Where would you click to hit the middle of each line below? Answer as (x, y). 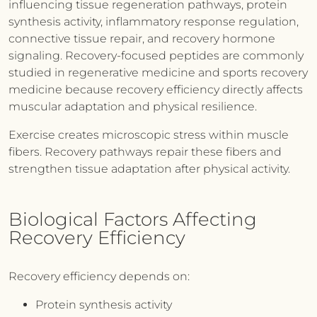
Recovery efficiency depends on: (99, 276)
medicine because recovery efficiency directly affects (156, 90)
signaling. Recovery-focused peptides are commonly (156, 56)
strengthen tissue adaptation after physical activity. (149, 169)
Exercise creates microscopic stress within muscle (149, 135)
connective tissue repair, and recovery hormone (142, 39)
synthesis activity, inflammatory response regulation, (154, 22)
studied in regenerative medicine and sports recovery (158, 73)
